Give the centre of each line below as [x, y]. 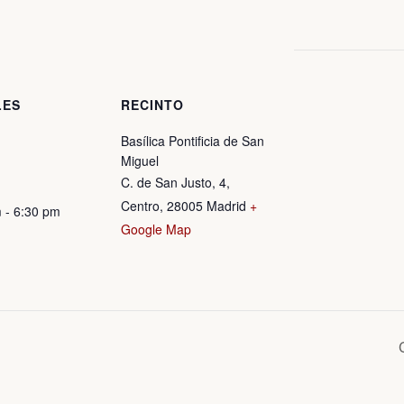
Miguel [140, 161]
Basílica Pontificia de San [193, 141]
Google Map [156, 229]
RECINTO [152, 105]
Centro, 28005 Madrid [184, 206]
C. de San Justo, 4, [175, 182]
